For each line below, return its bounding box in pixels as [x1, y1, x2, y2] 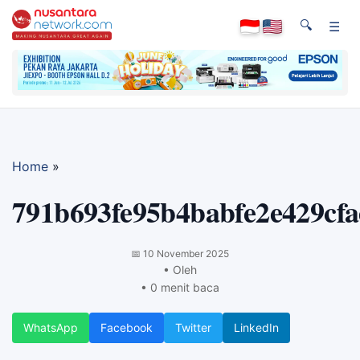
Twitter [175, 320, 211, 334]
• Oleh [163, 262, 197, 276]
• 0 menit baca [141, 280, 219, 294]
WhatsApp [23, 320, 78, 334]
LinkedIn [234, 320, 279, 334]
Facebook [100, 320, 153, 334]
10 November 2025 [143, 247, 229, 260]
